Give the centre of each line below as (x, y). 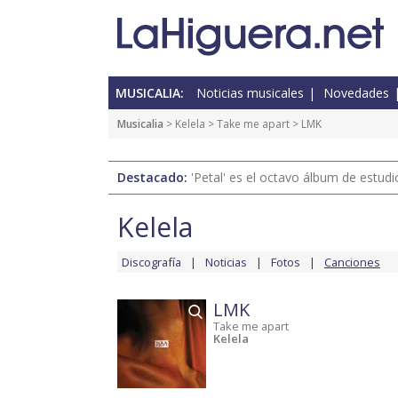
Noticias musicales (250, 93)
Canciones (352, 263)
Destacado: (154, 178)
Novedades (356, 93)
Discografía (151, 263)
